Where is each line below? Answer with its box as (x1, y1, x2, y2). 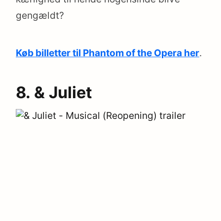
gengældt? (16, 9, 64, 21)
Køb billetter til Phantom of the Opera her (16, 47, 199, 59)
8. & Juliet (16, 82, 92, 102)
